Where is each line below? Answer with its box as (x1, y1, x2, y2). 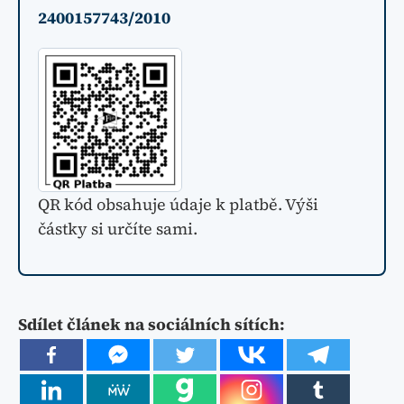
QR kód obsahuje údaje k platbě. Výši (38, 193, 318, 216)
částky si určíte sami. (38, 217, 197, 241)
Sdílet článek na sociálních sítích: (18, 313, 285, 336)
